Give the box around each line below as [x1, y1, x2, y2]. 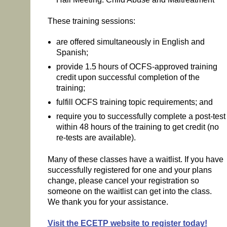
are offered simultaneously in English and [56, 37, 205, 47]
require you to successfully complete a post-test [56, 112, 225, 121]
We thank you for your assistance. [47, 197, 168, 206]
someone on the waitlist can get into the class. [47, 186, 212, 196]
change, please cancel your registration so [47, 176, 199, 185]
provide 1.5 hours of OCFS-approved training [56, 62, 217, 71]
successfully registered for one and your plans [47, 165, 212, 174]
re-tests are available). [56, 133, 136, 142]
